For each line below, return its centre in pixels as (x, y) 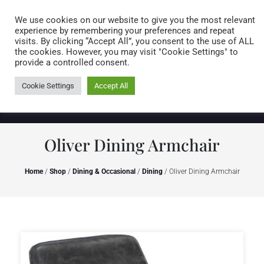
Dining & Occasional (104, 171)
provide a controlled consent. (72, 62)
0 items (219, 49)
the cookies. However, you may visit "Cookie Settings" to (126, 52)
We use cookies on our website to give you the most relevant (135, 20)
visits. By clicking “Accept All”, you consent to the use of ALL (134, 41)
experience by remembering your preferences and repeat (125, 31)
